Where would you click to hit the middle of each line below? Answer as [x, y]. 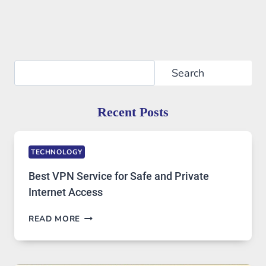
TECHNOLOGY [57, 152]
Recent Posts [133, 112]
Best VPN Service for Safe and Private [119, 176]
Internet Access [66, 192]
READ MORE [55, 219]
